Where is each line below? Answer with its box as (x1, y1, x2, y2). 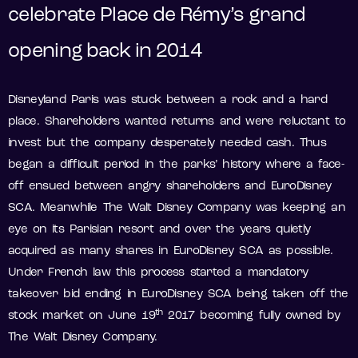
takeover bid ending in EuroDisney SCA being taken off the (8, 288, 348, 301)
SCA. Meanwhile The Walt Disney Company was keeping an (8, 202, 345, 215)
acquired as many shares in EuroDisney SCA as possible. (8, 245, 333, 258)
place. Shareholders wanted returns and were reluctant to (8, 116, 346, 129)
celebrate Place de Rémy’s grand (8, 6, 306, 26)
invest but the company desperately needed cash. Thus (8, 137, 327, 150)
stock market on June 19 (8, 310, 155, 323)
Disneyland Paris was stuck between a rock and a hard (8, 94, 328, 107)
